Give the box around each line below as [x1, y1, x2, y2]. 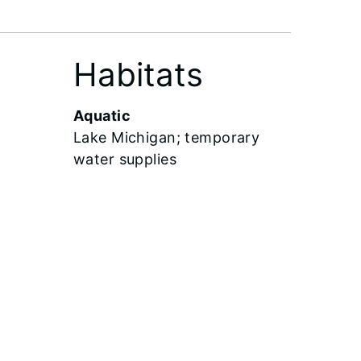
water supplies [73, 151, 176, 168]
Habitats [73, 55, 203, 95]
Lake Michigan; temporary [73, 129, 260, 147]
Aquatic [73, 107, 131, 125]
